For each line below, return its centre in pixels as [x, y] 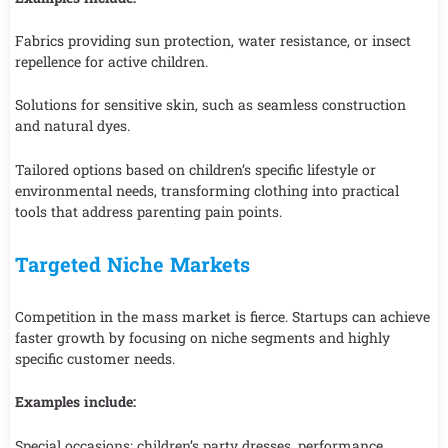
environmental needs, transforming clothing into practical [207, 190]
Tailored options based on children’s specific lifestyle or [195, 169]
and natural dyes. [72, 126]
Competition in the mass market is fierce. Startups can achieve [222, 316]
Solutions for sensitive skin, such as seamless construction [210, 105]
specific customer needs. [95, 358]
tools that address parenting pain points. [148, 211]
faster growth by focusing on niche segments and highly [202, 337]
